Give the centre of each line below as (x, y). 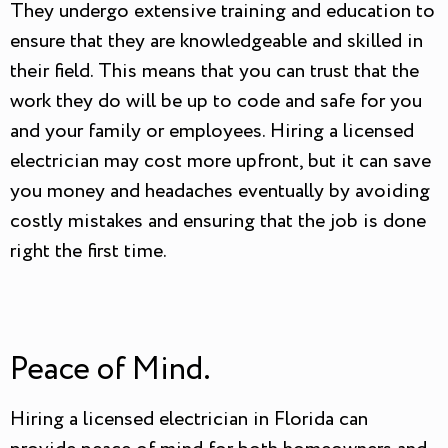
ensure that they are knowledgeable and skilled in (216, 42)
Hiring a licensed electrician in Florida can (189, 420)
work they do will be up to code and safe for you (216, 102)
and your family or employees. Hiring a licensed (212, 132)
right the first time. (88, 252)
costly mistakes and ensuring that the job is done (218, 222)
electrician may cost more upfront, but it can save (220, 162)
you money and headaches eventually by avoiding (220, 192)
